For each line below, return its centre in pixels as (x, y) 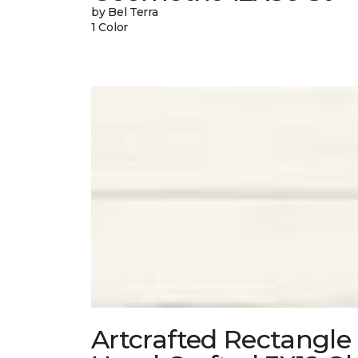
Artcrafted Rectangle (221, 340)
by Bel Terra (125, 12)
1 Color (110, 28)
